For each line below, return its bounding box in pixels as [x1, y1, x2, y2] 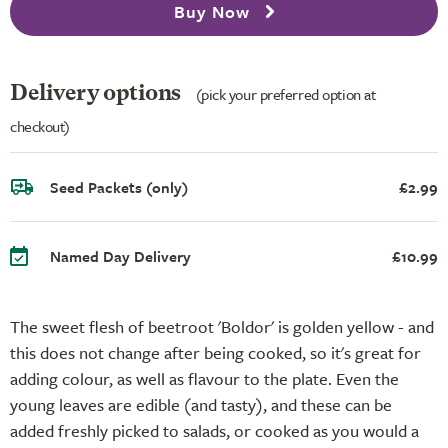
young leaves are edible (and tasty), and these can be [10, 391, 392, 417]
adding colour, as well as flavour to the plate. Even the [10, 365, 399, 391]
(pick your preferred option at [195, 82, 376, 105]
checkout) [10, 114, 71, 137]
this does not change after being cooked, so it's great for [10, 339, 421, 365]
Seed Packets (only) [50, 175, 188, 198]
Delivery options [10, 82, 186, 105]
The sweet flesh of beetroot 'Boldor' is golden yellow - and [10, 313, 434, 339]
